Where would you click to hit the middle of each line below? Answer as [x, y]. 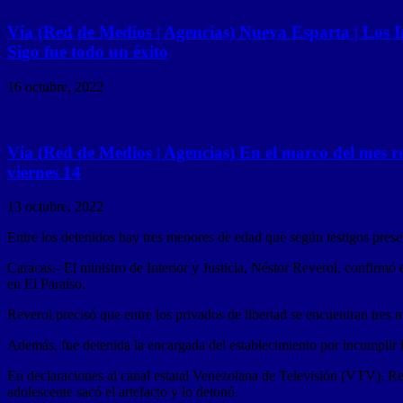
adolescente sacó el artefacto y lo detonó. [123, 392]
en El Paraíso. [46, 284]
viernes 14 [44, 172]
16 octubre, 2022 [55, 86]
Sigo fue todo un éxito [88, 52]
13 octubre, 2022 [55, 207]
